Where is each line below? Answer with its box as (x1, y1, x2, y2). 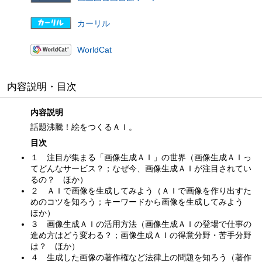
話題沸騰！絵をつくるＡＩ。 (30, 122, 137, 132)
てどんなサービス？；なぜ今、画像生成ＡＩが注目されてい (30, 163, 251, 173)
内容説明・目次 (7, 81, 77, 92)
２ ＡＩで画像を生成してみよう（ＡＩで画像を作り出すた (30, 185, 251, 195)
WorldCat (77, 44, 112, 54)
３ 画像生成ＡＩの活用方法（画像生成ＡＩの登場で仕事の (30, 219, 251, 229)
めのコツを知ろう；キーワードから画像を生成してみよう (30, 196, 251, 206)
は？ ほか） (30, 241, 80, 251)
